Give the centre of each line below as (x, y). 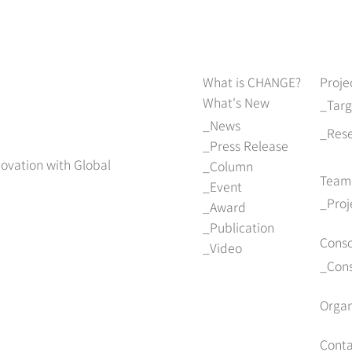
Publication (242, 228)
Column (232, 167)
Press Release (249, 146)
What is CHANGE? (252, 82)
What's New (236, 102)
